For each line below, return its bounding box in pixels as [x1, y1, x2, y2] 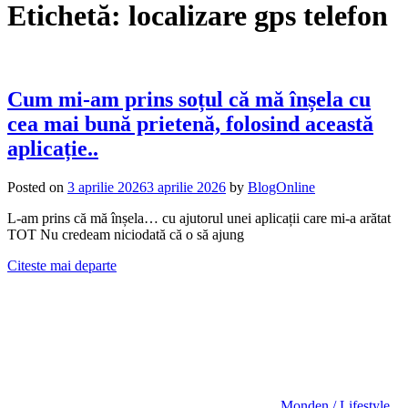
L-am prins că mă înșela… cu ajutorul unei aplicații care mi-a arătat [7, 209, 391, 226]
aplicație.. [7, 136, 98, 160]
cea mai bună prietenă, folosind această [7, 111, 373, 136]
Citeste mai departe [7, 257, 117, 273]
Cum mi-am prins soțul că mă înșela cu [7, 87, 371, 111]
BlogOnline [248, 178, 315, 195]
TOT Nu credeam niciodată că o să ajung [7, 226, 244, 242]
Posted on [7, 178, 67, 195]
